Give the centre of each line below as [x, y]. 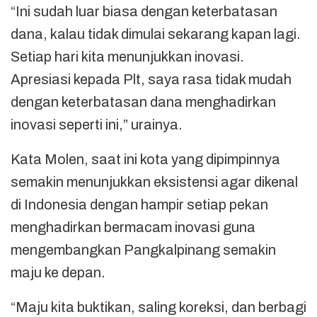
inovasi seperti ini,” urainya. [97, 124]
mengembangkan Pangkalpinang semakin [143, 249]
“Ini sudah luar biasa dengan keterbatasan [144, 11]
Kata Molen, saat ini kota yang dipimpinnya [145, 159]
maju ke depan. [58, 272]
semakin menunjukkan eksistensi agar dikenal [154, 181]
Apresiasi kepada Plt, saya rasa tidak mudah [151, 79]
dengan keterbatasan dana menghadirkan [143, 102]
